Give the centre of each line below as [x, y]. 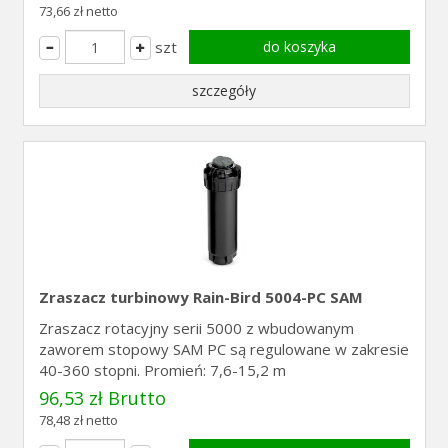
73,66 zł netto [78, 11]
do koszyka [299, 46]
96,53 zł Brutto [102, 398]
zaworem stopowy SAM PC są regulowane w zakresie [223, 349]
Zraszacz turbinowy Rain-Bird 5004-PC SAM [200, 297]
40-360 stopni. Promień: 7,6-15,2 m [162, 370]
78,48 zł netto [78, 420]
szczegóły [224, 90]
